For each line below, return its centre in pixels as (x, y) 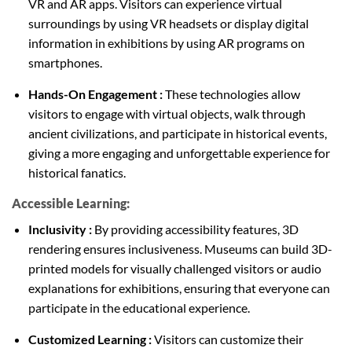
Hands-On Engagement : (96, 93)
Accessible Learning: (71, 203)
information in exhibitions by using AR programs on (166, 42)
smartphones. (65, 62)
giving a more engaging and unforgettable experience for (179, 152)
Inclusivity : (61, 229)
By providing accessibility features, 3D (196, 229)
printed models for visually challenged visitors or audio (174, 268)
